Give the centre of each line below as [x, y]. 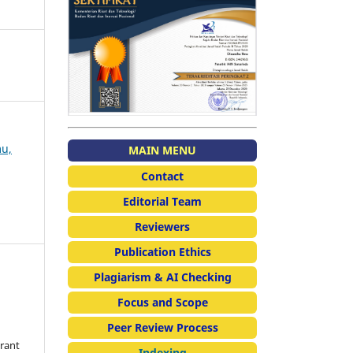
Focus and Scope [162, 303]
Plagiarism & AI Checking [162, 277]
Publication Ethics [162, 252]
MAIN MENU [162, 150]
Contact [162, 176]
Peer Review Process [162, 328]
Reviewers [162, 227]
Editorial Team [162, 202]
